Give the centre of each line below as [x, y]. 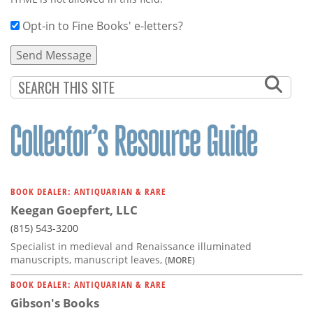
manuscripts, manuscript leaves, [88, 259]
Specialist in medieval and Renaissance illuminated [131, 246]
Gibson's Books [55, 303]
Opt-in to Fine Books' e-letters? [103, 26]
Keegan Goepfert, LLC [74, 210]
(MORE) [180, 260]
